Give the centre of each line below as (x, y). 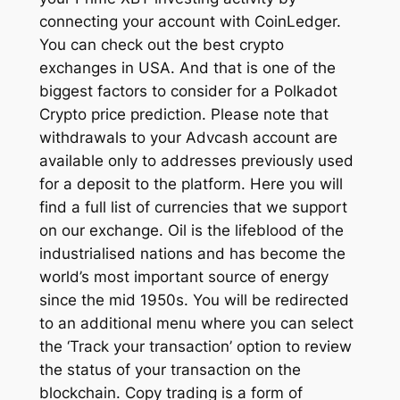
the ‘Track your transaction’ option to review (195, 346)
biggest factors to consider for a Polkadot (188, 91)
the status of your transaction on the (170, 369)
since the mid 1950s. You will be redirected (194, 300)
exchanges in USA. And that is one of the (187, 67)
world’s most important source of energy (183, 276)
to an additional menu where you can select (196, 323)
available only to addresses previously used (196, 160)
